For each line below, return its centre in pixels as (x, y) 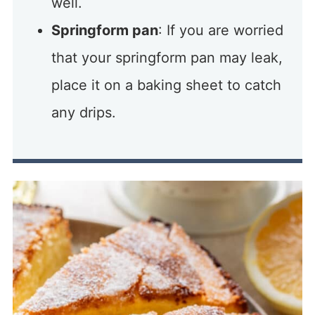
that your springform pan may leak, (167, 57)
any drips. (83, 112)
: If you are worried (220, 30)
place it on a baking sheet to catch (166, 85)
